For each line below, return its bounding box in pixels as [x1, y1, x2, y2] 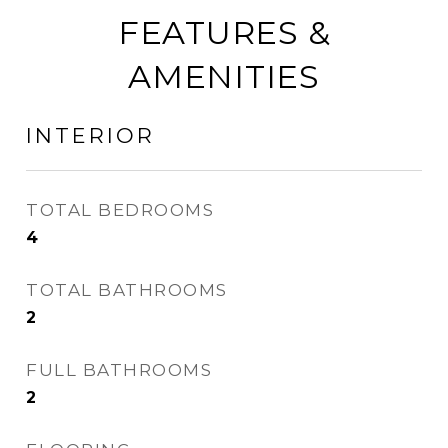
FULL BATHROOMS [26, 360, 212, 380]
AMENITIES [128, 57, 320, 96]
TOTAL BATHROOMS [26, 280, 228, 300]
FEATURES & [117, 13, 331, 52]
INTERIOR [26, 123, 155, 148]
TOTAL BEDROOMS [26, 200, 214, 220]
